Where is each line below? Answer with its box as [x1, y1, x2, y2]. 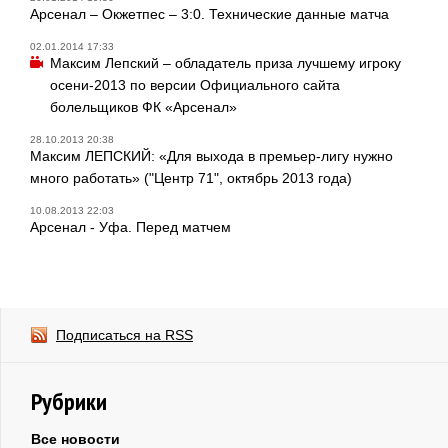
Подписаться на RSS [56, 326, 193, 343]
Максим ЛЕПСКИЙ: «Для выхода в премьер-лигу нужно [30, 147, 393, 164]
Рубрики [31, 385, 107, 417]
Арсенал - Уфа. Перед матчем [30, 218, 231, 235]
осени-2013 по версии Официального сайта [50, 76, 340, 93]
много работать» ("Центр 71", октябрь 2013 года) [30, 169, 352, 186]
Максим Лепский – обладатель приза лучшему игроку [50, 54, 401, 71]
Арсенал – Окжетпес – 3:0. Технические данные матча [30, 5, 389, 22]
